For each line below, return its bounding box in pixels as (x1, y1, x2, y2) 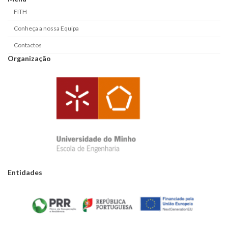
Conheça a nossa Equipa (14, 24, 79, 33)
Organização (8, 54, 51, 63)
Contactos (14, 41, 42, 49)
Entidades (8, 168, 42, 177)
